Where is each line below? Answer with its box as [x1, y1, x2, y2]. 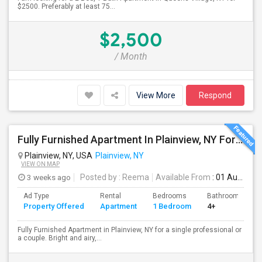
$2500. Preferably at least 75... [18, 2, 115, 11]
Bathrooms [207, 192, 243, 200]
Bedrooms [153, 192, 187, 200]
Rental [100, 192, 121, 200]
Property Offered [23, 202, 84, 211]
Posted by [80, 173, 117, 182]
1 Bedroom [153, 202, 191, 211]
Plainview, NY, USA [23, 151, 92, 160]
